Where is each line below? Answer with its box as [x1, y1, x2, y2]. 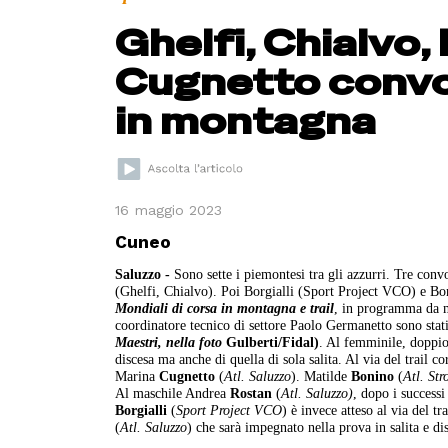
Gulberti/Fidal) [222, 333, 320, 350]
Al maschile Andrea [115, 384, 231, 401]
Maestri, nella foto [115, 333, 223, 350]
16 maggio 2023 [115, 201, 223, 218]
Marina [115, 367, 160, 384]
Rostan [230, 384, 273, 401]
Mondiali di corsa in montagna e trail [115, 299, 335, 316]
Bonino [351, 367, 395, 384]
